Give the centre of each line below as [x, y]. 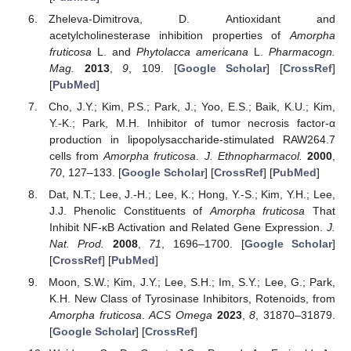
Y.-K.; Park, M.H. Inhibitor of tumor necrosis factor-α [192, 123]
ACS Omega [181, 315]
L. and [114, 51]
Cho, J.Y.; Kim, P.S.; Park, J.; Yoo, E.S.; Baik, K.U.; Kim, [192, 106]
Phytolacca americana [192, 51]
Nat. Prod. [77, 244]
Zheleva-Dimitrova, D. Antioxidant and [192, 18]
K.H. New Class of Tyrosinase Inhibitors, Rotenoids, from [192, 299]
